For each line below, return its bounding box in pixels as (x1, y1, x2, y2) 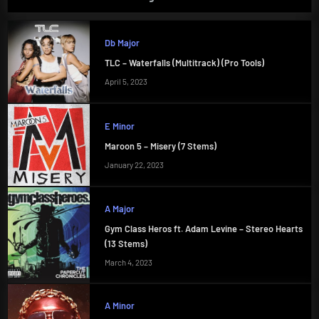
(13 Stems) (104, 237, 147, 249)
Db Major (104, 36, 140, 48)
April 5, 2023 (104, 77, 147, 87)
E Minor (104, 120, 135, 132)
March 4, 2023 (104, 258, 152, 268)
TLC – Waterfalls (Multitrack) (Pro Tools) (104, 56, 264, 68)
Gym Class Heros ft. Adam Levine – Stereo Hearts (104, 222, 303, 234)
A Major (104, 202, 135, 214)
